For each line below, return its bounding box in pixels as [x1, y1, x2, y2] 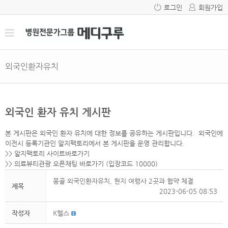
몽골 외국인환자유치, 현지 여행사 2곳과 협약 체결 [53, 177, 193, 185]
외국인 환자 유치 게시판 [5, 106, 111, 118]
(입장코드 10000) [104, 160, 158, 168]
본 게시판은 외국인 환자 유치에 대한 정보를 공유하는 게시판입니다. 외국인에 [5, 129, 223, 137]
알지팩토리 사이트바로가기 [14, 150, 90, 158]
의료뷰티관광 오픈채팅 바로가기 [14, 160, 104, 168]
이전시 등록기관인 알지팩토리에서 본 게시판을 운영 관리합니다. [5, 139, 184, 148]
